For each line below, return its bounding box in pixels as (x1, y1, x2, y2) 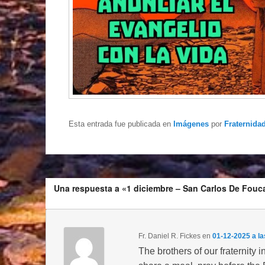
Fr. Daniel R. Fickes (138, 231, 201, 240)
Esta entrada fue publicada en (69, 119, 173, 128)
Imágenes (173, 119, 209, 128)
